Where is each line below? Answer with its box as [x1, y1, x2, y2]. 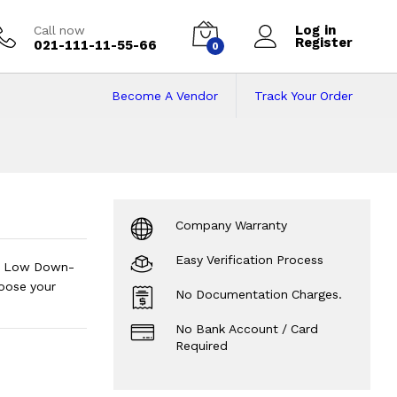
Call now [34, 22, 85, 37]
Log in [295, 22, 336, 39]
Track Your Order [254, 89, 353, 104]
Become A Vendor [112, 89, 218, 104]
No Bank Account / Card [175, 322, 318, 337]
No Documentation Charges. [175, 287, 342, 302]
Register [295, 35, 353, 51]
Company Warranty [175, 218, 287, 233]
